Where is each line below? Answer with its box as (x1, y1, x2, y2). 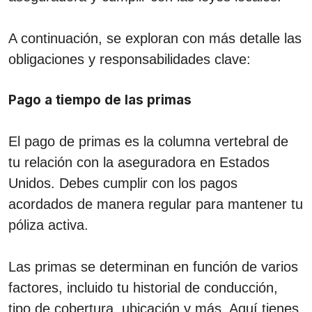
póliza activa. (8, 217, 88, 233)
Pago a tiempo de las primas (8, 91, 192, 108)
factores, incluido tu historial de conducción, (8, 279, 278, 295)
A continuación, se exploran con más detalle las (8, 30, 302, 46)
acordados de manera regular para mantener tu (8, 196, 303, 212)
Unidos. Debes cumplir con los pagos (8, 175, 237, 191)
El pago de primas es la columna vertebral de (8, 133, 288, 149)
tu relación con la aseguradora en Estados (8, 154, 270, 170)
